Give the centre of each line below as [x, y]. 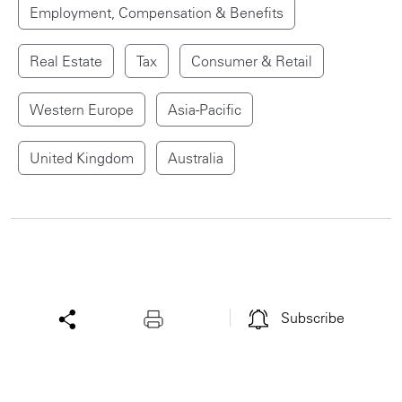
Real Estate [66, 61]
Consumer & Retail [252, 61]
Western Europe [82, 109]
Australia [196, 157]
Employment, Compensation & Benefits [157, 12]
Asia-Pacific [205, 109]
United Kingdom [82, 157]
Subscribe [313, 318]
